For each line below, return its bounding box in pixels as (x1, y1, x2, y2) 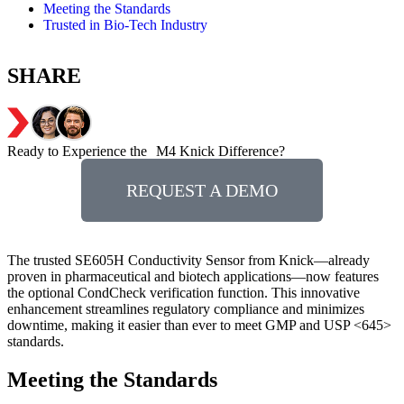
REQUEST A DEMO (126, 180, 278, 200)
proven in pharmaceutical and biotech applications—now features (7, 269, 379, 284)
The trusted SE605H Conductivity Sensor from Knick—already (7, 252, 370, 268)
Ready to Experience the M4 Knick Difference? (7, 143, 285, 159)
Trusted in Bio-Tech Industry (43, 17, 207, 32)
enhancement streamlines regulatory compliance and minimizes (7, 301, 364, 317)
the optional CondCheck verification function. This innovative (7, 285, 360, 300)
